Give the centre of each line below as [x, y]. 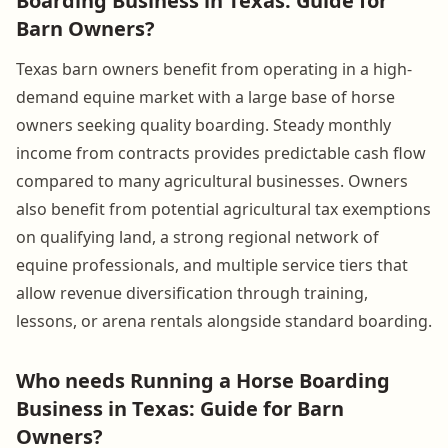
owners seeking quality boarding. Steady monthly [203, 124]
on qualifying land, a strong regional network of [197, 236]
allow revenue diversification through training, [192, 292]
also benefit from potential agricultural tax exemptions [223, 208]
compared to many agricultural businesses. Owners [212, 180]
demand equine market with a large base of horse [205, 96]
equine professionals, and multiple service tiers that [212, 264]
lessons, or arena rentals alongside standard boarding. [224, 320]
